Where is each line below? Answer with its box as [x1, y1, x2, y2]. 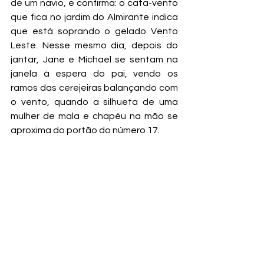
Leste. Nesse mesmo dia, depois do [11, 40, 178, 50]
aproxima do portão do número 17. [11, 125, 160, 135]
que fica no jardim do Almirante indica [11, 12, 178, 22]
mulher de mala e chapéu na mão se [11, 111, 178, 121]
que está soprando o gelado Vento [11, 26, 178, 36]
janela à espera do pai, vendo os [11, 68, 178, 78]
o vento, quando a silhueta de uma [11, 97, 178, 107]
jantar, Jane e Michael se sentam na [11, 54, 178, 64]
